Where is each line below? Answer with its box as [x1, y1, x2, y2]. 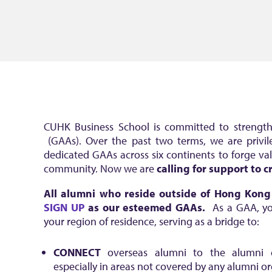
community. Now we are [44, 161, 157, 175]
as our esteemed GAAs [84, 200, 203, 214]
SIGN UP [44, 200, 84, 214]
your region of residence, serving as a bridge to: [44, 214, 259, 228]
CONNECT [53, 245, 101, 259]
